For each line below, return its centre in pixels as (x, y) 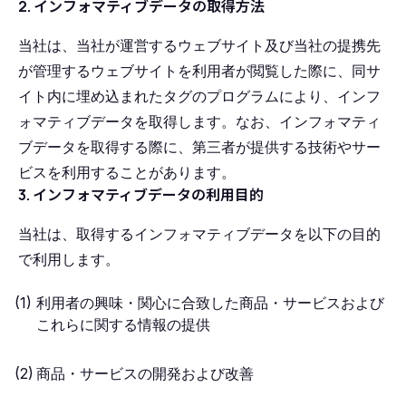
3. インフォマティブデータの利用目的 (141, 195)
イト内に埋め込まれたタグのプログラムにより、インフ (199, 96)
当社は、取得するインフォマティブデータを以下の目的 (199, 234)
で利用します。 (69, 259)
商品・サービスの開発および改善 (145, 373)
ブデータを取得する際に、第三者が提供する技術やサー (199, 147)
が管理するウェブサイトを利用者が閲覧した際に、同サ (199, 71)
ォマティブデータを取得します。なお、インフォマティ (199, 121)
